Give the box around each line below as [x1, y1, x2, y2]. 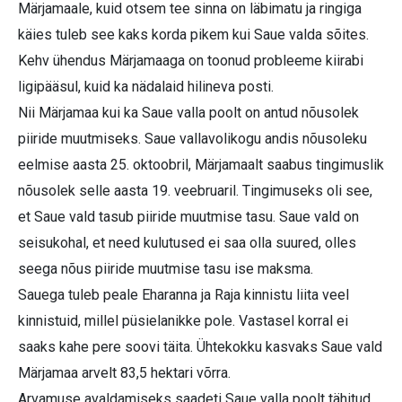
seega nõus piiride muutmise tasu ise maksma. [18, 260, 313, 278]
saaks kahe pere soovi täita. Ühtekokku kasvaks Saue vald [18, 338, 382, 356]
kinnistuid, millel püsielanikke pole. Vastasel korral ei [18, 312, 348, 330]
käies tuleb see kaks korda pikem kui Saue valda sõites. [18, 26, 369, 44]
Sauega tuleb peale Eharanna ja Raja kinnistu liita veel [18, 286, 349, 304]
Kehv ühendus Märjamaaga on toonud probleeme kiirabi [18, 52, 363, 70]
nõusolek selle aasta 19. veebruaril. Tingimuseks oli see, [18, 182, 372, 200]
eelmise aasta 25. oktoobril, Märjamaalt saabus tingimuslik [18, 156, 384, 174]
